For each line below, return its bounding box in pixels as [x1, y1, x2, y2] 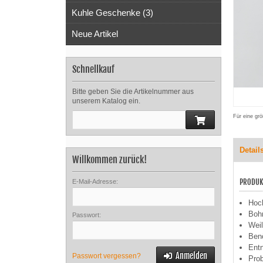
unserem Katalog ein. [72, 97, 140, 105]
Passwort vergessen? [72, 252, 141, 260]
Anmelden [176, 251, 207, 261]
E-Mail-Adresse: [72, 178, 118, 185]
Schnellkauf [72, 63, 114, 75]
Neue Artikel [72, 29, 118, 39]
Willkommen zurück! [72, 154, 147, 166]
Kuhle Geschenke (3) [72, 8, 153, 18]
